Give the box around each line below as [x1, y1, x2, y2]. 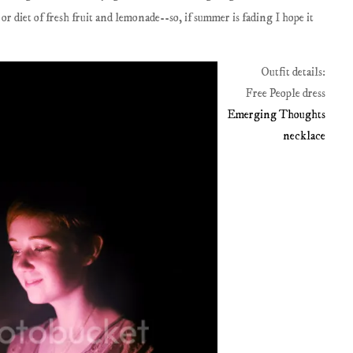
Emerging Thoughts [226, 107, 325, 123]
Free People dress [245, 86, 325, 102]
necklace [282, 128, 325, 144]
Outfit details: [260, 65, 325, 80]
